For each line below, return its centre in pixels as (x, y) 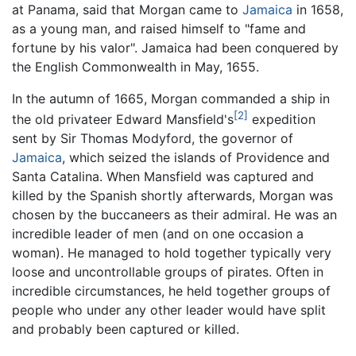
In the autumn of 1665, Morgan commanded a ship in (171, 98)
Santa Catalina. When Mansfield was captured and (163, 177)
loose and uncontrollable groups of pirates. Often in (168, 272)
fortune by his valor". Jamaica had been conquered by (175, 47)
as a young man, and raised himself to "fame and (159, 28)
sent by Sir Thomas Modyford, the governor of (153, 139)
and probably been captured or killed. (126, 329)
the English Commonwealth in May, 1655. (135, 66)
